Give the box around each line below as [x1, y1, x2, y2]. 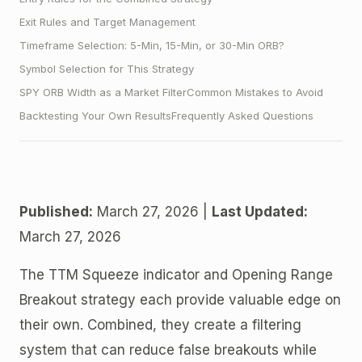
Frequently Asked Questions [171, 108, 314, 122]
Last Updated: [212, 203, 308, 220]
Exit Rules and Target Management [19, 15, 196, 28]
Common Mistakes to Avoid [187, 85, 323, 99]
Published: [19, 203, 93, 220]
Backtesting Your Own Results [19, 108, 171, 122]
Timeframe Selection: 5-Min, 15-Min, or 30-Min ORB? [19, 38, 284, 52]
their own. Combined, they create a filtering [19, 316, 301, 333]
